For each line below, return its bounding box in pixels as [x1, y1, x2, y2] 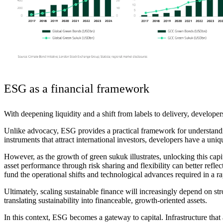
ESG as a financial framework [4, 82, 149, 95]
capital [141, 213, 161, 222]
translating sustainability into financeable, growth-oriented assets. [4, 196, 209, 205]
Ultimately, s [4, 187, 43, 196]
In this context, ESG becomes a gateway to [4, 213, 141, 222]
